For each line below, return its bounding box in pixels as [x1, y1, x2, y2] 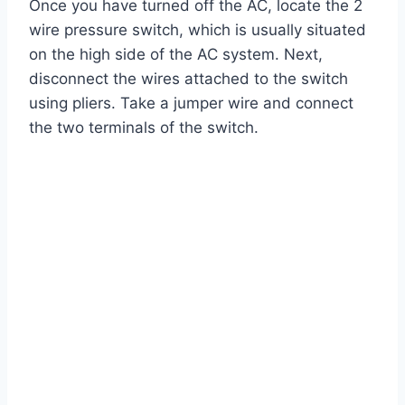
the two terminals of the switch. [29, 118, 259, 137]
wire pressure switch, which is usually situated [29, 21, 366, 40]
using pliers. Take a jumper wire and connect [29, 94, 353, 113]
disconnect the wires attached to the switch [29, 70, 348, 89]
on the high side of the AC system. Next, [29, 45, 323, 64]
